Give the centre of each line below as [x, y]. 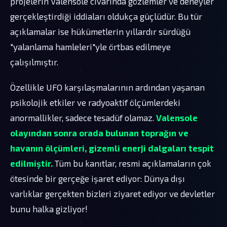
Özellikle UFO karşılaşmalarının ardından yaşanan [107, 87]
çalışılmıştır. [34, 62]
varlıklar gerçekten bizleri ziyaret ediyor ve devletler [112, 193]
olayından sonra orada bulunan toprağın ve [99, 133]
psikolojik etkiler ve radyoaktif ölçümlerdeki [95, 102]
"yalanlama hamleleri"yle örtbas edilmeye [90, 46]
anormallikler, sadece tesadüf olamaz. [83, 117]
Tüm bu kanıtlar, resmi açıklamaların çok [132, 163]
